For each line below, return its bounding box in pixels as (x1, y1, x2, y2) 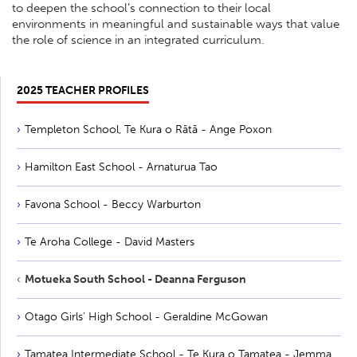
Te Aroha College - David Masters (25, 235, 194, 249)
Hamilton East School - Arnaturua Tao (25, 160, 218, 175)
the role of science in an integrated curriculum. (12, 33, 265, 48)
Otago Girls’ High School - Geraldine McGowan (25, 310, 268, 324)
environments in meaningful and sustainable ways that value (12, 17, 339, 32)
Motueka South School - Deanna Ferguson (25, 273, 246, 287)
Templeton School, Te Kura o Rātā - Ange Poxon (25, 123, 272, 137)
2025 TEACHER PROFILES (17, 84, 149, 98)
